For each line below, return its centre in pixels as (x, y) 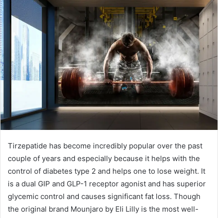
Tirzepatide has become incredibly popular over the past (105, 146)
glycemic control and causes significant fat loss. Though (104, 197)
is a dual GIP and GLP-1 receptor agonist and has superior (107, 184)
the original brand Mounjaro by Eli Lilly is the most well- (103, 209)
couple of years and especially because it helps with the (104, 159)
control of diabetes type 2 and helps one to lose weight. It (107, 171)
